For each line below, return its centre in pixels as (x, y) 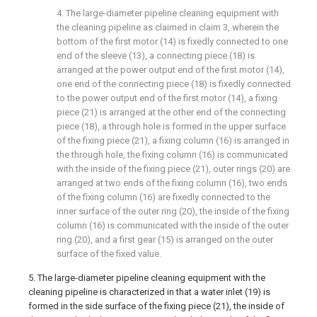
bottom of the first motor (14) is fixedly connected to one (172, 41)
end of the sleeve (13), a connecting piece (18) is (156, 56)
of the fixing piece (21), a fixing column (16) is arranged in (173, 140)
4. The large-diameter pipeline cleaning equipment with (168, 13)
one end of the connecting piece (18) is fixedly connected (174, 84)
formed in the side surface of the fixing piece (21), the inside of (156, 306)
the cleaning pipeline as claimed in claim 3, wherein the (168, 27)
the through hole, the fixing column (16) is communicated (172, 155)
